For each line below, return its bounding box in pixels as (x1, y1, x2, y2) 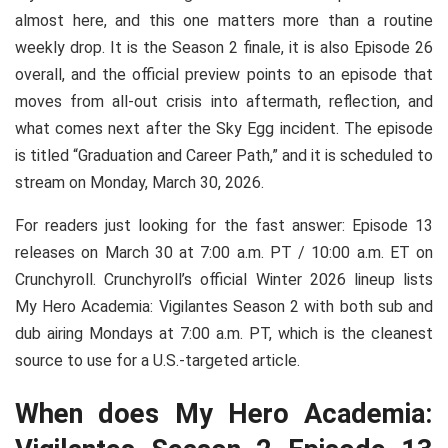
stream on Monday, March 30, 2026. (15, 172, 264, 192)
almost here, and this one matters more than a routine (15, 10, 433, 30)
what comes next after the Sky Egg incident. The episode (15, 118, 433, 138)
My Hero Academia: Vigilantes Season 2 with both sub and (15, 296, 433, 316)
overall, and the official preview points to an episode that (15, 64, 433, 84)
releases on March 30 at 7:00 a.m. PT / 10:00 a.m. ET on (15, 242, 433, 262)
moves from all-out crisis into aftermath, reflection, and (15, 91, 433, 111)
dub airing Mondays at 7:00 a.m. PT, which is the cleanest (15, 323, 433, 343)
